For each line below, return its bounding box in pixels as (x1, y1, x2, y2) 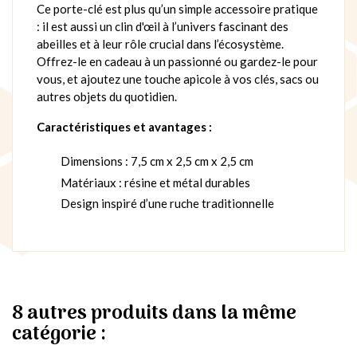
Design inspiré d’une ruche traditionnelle (61, 196, 274, 211)
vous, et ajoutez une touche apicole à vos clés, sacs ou (37, 71, 319, 86)
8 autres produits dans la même (12, 298, 296, 330)
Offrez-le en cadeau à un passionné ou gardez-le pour (37, 53, 318, 69)
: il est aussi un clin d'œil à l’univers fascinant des (37, 18, 288, 33)
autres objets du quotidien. (37, 88, 177, 104)
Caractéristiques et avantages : (37, 119, 212, 134)
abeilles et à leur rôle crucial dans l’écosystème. (37, 36, 284, 51)
